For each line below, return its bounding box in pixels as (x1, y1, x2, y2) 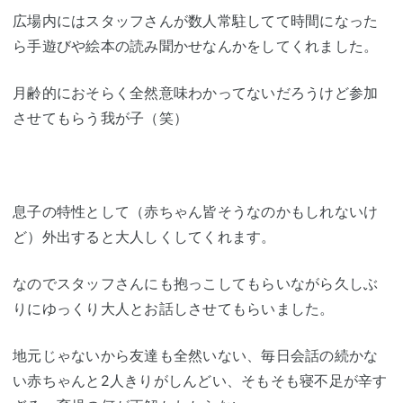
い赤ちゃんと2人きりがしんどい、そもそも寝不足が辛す (13, 371, 388, 390)
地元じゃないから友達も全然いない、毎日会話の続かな (13, 345, 379, 364)
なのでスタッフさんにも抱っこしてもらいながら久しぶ (13, 273, 379, 292)
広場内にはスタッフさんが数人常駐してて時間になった (13, 11, 379, 30)
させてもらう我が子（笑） (13, 108, 188, 127)
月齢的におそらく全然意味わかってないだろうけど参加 (13, 83, 379, 102)
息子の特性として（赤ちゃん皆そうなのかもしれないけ (13, 201, 379, 220)
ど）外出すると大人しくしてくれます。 (13, 227, 276, 246)
